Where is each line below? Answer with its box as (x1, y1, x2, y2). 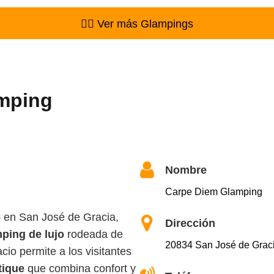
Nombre (165, 164, 207, 177)
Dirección (165, 217, 215, 230)
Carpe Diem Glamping (165, 187, 262, 198)
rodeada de (64, 228, 123, 241)
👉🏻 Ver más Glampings (81, 18, 193, 31)
